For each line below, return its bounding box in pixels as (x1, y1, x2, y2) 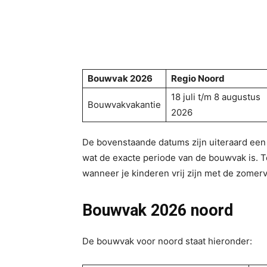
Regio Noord (171, 73, 225, 84)
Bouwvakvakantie (88, 99, 161, 110)
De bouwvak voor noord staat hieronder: (82, 235, 252, 247)
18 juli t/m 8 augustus (171, 91, 260, 103)
